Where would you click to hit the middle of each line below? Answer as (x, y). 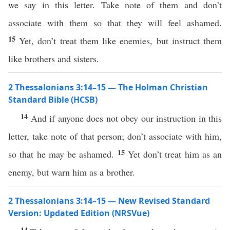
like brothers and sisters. (55, 59)
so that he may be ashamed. (63, 154)
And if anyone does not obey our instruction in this (126, 118)
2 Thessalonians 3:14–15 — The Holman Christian (108, 87)
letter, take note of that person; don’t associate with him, (115, 136)
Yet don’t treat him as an (175, 154)
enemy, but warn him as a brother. (72, 172)
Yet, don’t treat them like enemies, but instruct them (121, 41)
